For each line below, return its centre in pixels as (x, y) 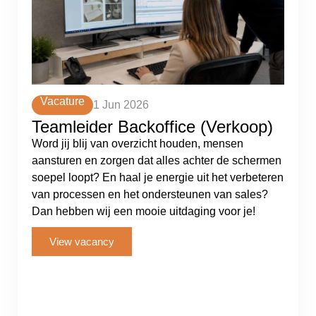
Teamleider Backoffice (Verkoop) (152, 127)
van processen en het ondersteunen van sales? (150, 194)
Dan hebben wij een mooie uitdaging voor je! (144, 211)
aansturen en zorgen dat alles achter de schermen (157, 160)
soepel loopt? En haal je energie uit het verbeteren (158, 177)
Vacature (62, 101)
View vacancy (82, 242)
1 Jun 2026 (121, 105)
